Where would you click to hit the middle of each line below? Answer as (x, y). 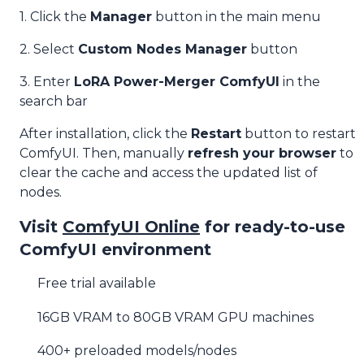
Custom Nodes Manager (162, 49)
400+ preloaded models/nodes (137, 351)
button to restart (299, 134)
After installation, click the (105, 134)
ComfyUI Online (131, 227)
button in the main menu (236, 17)
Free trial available (97, 284)
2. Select (49, 49)
